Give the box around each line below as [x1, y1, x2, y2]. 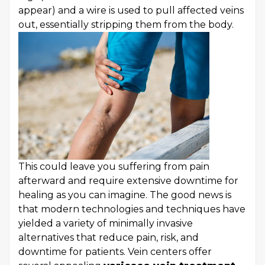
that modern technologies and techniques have [18, 203, 245, 215]
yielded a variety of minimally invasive [18, 217, 193, 229]
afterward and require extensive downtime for [18, 174, 238, 186]
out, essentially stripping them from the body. [18, 19, 236, 31]
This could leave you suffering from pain [18, 160, 209, 172]
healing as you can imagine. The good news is [18, 189, 231, 201]
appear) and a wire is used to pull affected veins [18, 5, 244, 17]
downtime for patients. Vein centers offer [18, 245, 212, 257]
